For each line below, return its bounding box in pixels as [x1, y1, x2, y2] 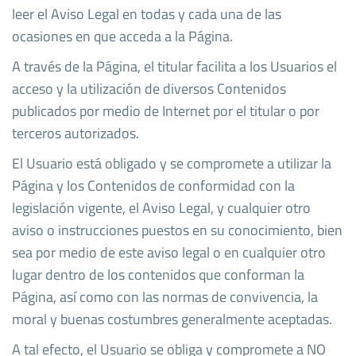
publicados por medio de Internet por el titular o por [12, 99, 319, 122]
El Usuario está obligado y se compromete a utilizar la [12, 152, 331, 174]
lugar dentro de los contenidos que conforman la [12, 263, 304, 285]
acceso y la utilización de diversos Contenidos [12, 77, 286, 99]
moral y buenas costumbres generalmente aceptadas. [12, 308, 332, 330]
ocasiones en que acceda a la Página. [12, 25, 233, 47]
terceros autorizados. [12, 122, 139, 144]
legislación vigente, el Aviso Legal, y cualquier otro [12, 196, 311, 219]
